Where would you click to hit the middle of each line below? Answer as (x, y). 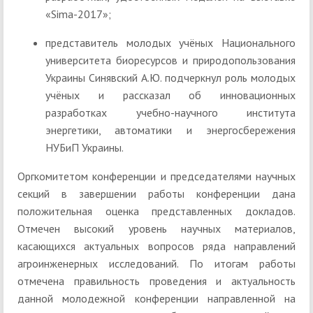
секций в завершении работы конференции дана (156, 194)
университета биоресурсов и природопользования (170, 60)
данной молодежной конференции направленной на (156, 299)
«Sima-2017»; (78, 14)
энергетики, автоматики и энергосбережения (170, 130)
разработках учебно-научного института (170, 113)
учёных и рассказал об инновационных (170, 95)
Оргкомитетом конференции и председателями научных (156, 176)
